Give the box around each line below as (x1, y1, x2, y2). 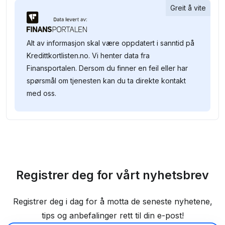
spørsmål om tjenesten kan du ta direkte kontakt (27, 76, 186, 85)
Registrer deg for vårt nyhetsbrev (16, 167, 209, 182)
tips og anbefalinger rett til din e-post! (41, 210, 184, 220)
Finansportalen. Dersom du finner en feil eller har (27, 63, 188, 72)
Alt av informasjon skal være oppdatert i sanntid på (27, 38, 194, 47)
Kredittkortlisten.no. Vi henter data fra (27, 51, 150, 60)
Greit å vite (170, 4, 206, 13)
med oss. (27, 88, 56, 97)
